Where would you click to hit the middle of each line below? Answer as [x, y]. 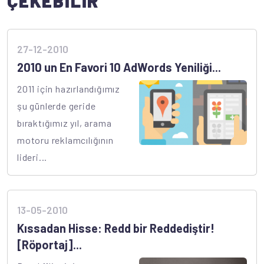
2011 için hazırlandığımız [69, 89]
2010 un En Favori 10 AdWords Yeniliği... [119, 67]
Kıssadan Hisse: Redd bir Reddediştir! [116, 228]
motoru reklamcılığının [65, 140]
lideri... [32, 157]
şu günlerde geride [57, 106]
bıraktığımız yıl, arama [65, 123]
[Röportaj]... [49, 245]
